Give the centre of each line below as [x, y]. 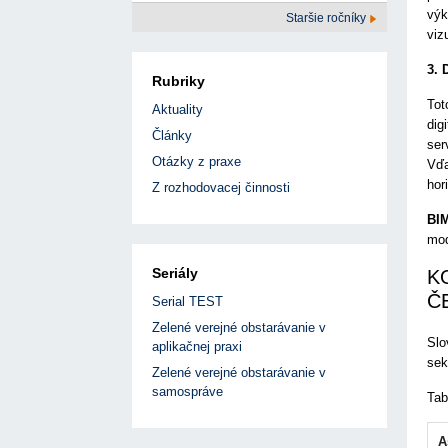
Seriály [175, 273]
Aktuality [177, 110]
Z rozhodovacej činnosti [221, 188]
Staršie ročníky [327, 18]
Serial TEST [187, 302]
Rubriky [178, 81]
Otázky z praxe [196, 162]
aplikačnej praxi [197, 347]
